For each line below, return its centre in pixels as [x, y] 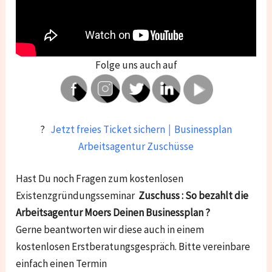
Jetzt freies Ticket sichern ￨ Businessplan [141, 130]
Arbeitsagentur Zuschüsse [136, 147]
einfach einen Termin [62, 264]
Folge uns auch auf [136, 65]
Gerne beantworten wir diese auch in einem [110, 230]
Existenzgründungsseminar [77, 196]
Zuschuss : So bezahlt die [194, 196]
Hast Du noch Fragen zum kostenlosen [100, 179]
